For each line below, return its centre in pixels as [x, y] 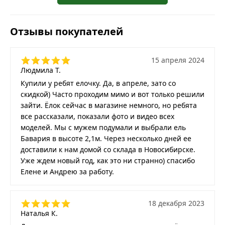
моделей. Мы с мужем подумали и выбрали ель [103, 127]
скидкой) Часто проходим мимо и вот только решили [113, 94]
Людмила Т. [41, 70]
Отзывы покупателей [67, 31]
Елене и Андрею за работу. [67, 171]
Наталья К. [39, 213]
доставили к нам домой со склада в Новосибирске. [108, 149]
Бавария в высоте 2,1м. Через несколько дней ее [106, 138]
